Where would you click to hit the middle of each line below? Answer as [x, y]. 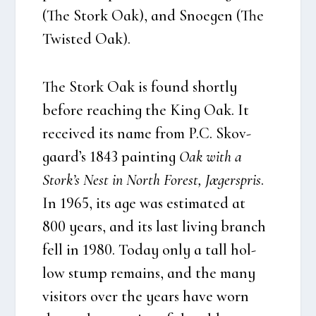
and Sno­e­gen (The [206, 15]
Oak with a [211, 157]
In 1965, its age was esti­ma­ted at [144, 203]
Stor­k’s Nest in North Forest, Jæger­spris [152, 180]
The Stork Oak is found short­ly [140, 87]
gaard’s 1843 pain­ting [111, 157]
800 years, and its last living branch [154, 226]
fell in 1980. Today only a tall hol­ [150, 250]
